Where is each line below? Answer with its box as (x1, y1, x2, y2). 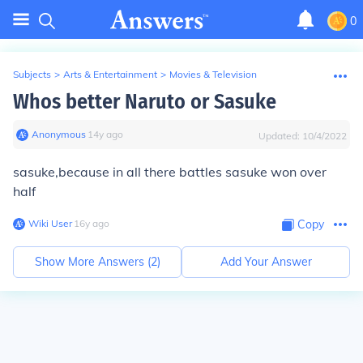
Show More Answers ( (34, 254, 151, 269)
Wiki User (28, 217, 72, 229)
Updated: (258, 130, 302, 142)
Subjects (13, 68, 51, 80)
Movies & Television (169, 68, 257, 80)
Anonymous (32, 128, 86, 140)
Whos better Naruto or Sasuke (13, 89, 276, 114)
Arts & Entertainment (63, 68, 157, 80)
